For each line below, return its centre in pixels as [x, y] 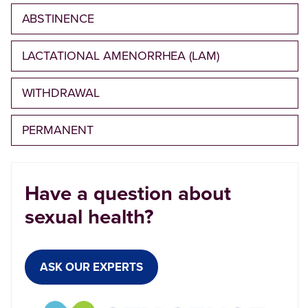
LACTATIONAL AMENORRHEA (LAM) [121, 56]
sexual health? [89, 217]
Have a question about [128, 194]
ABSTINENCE [58, 19]
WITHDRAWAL [60, 93]
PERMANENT [58, 130]
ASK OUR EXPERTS [91, 267]
